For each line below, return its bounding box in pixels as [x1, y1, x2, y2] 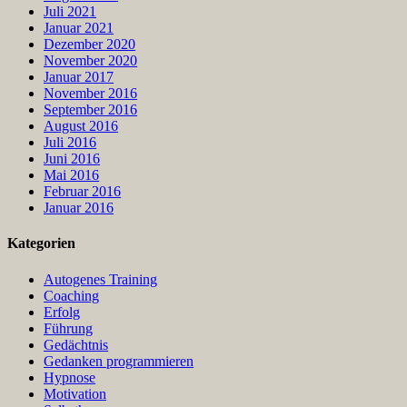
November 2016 [44, 85, 137, 102]
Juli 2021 [44, 4, 96, 20]
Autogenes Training [44, 271, 157, 287]
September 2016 [44, 102, 137, 118]
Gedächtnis [44, 336, 108, 352]
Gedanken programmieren [44, 352, 194, 369]
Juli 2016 [44, 134, 96, 151]
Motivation [44, 385, 106, 402]
